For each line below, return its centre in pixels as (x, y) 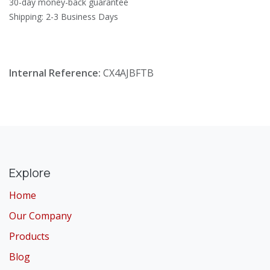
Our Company (40, 215)
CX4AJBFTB (128, 73)
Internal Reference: (56, 73)
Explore (30, 172)
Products (29, 236)
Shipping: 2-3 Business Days (64, 16)
